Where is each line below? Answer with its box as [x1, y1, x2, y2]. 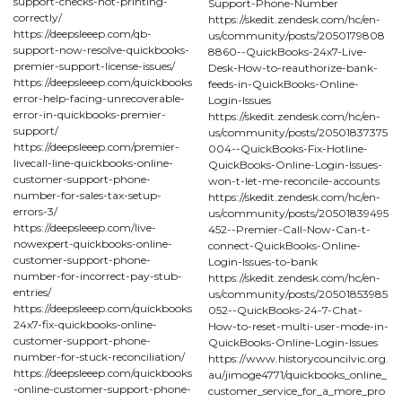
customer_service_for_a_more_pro [208, 383, 385, 398]
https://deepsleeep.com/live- [13, 220, 156, 234]
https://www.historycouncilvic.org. [208, 351, 389, 365]
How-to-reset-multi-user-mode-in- [208, 319, 389, 333]
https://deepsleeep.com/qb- [13, 26, 152, 40]
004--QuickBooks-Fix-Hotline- [208, 141, 368, 155]
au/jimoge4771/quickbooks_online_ [208, 367, 387, 381]
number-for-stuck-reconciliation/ [13, 349, 185, 363]
